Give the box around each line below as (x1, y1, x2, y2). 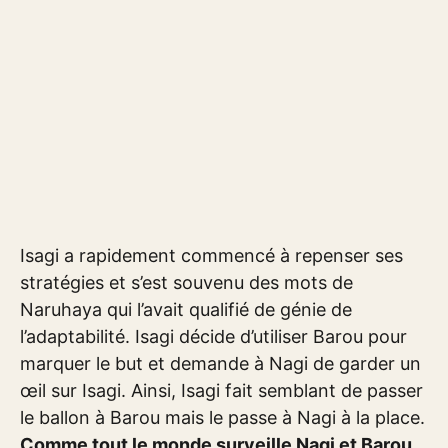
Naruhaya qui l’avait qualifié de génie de (20, 299, 352, 321)
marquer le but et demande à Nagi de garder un (20, 353, 421, 375)
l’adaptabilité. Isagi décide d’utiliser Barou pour (20, 326, 407, 348)
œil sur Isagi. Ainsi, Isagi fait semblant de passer (20, 380, 423, 402)
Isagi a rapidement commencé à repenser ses (20, 245, 403, 267)
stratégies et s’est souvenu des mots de (20, 272, 353, 294)
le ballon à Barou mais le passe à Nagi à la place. (20, 407, 425, 429)
